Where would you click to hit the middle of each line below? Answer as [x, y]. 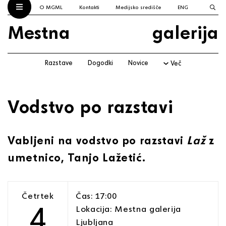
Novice [138, 63]
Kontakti [89, 7]
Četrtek [38, 195]
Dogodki [101, 63]
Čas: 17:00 [96, 195]
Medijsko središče [138, 7]
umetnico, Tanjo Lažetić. [77, 157]
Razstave [59, 63]
